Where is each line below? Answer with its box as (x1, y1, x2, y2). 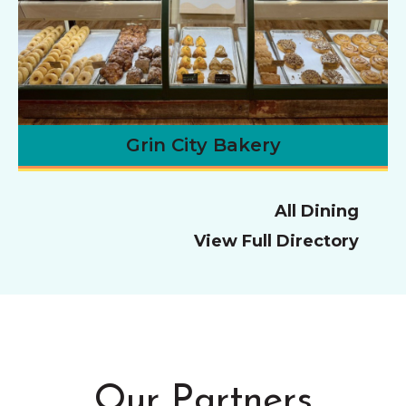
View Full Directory (193, 230, 363, 251)
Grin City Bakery (125, 133, 281, 156)
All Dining (274, 200, 363, 221)
